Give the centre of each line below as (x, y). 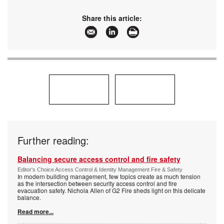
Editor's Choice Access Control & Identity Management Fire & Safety (100, 169)
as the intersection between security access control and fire (97, 183)
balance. (29, 197)
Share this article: (112, 18)
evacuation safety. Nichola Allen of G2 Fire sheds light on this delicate (111, 190)
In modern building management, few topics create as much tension (109, 176)
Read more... (35, 211)
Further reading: (53, 140)
